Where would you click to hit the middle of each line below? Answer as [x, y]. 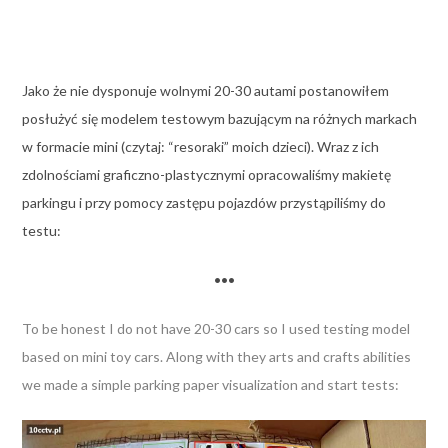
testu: [41, 230]
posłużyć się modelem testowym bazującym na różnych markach [219, 118]
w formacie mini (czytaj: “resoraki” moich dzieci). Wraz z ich [200, 146]
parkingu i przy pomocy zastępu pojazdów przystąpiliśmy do [203, 202]
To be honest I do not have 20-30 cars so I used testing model [215, 328]
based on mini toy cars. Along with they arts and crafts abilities [216, 356]
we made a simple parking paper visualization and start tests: [210, 384]
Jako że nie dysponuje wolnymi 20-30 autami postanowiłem [205, 90]
